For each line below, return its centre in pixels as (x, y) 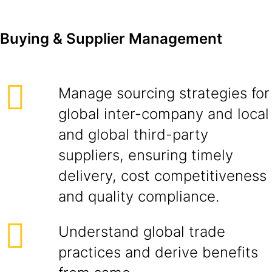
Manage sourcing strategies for (164, 93)
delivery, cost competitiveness (162, 176)
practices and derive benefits (158, 252)
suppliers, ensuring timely (146, 155)
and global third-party (133, 134)
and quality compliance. (139, 196)
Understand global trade (142, 232)
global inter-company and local (164, 114)
